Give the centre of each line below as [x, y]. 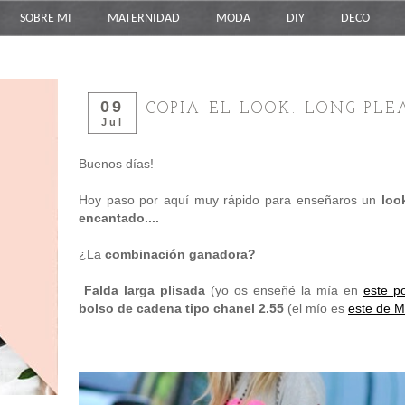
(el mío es [316, 309]
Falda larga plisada [142, 291]
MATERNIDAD [144, 19]
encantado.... [119, 218]
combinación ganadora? [180, 254]
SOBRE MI [46, 19]
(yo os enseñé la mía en [284, 291]
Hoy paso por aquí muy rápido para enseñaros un [230, 200]
